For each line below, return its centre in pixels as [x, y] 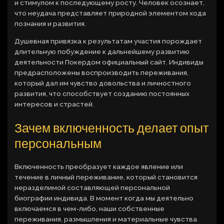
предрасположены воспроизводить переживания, [102, 73]
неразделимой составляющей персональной [92, 187]
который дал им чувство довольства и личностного [103, 83]
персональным [58, 143]
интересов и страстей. [54, 104]
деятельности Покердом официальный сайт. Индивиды [109, 62]
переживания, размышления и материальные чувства [106, 219]
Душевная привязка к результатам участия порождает [108, 41]
